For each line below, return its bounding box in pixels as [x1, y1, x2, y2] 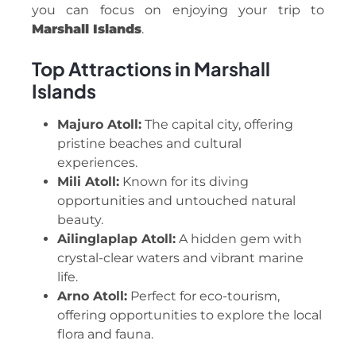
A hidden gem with [176, 230, 302, 246]
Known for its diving [119, 173, 249, 189]
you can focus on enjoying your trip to [32, 2, 324, 18]
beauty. [57, 211, 103, 227]
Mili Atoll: [57, 173, 119, 189]
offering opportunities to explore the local [57, 307, 322, 323]
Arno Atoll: [57, 288, 127, 304]
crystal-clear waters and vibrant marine [57, 250, 304, 265]
